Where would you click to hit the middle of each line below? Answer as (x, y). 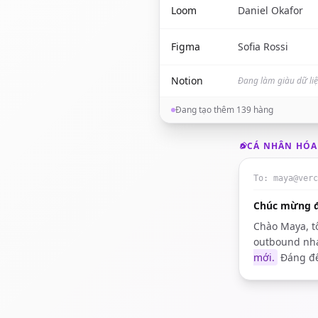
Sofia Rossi (263, 46)
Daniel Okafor (270, 10)
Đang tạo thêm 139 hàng (224, 110)
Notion (187, 81)
